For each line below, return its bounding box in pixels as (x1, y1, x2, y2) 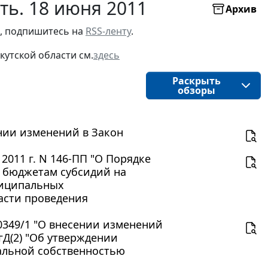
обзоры (177, 84, 215, 98)
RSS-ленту (86, 25, 131, 38)
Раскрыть (172, 74, 221, 88)
